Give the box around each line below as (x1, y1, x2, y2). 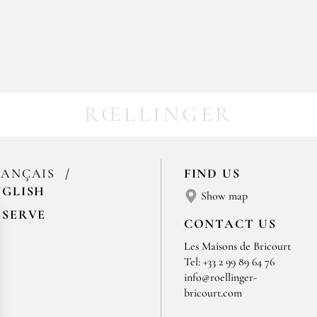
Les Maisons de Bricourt (183, 238, 291, 253)
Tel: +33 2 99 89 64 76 (183, 254, 275, 269)
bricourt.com (183, 285, 242, 300)
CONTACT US (183, 215, 277, 231)
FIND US (183, 165, 241, 181)
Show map (200, 188, 248, 203)
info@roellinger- (183, 270, 257, 284)
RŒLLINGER (84, 100, 233, 127)
